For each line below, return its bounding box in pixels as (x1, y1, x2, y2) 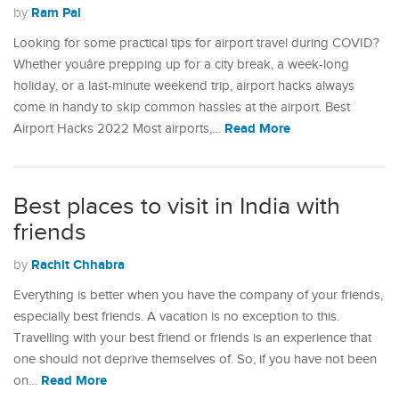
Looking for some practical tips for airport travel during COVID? (13, 36, 379, 51)
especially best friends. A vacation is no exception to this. (13, 309, 339, 324)
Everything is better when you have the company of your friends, (13, 288, 383, 303)
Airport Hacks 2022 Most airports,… (13, 121, 224, 136)
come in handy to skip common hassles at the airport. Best (13, 100, 350, 115)
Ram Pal (31, 4, 81, 21)
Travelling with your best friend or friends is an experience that (13, 330, 371, 346)
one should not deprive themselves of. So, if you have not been (13, 352, 377, 367)
